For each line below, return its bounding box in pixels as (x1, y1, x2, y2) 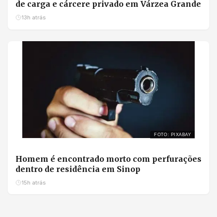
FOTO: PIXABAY (154, 132, 191, 137)
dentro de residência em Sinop (15, 164, 140, 174)
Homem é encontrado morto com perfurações (15, 154, 201, 164)
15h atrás (21, 179, 46, 186)
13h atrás (21, 14, 46, 21)
